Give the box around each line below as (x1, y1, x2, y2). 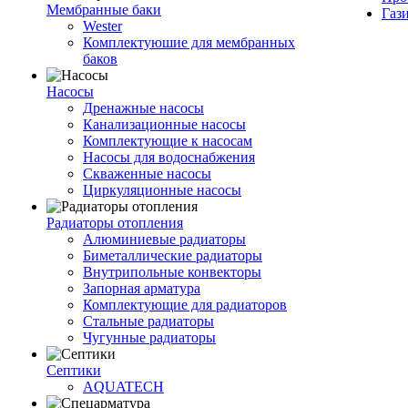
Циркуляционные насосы (83, 182, 241, 198)
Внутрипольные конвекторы (83, 264, 261, 280)
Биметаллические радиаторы (83, 248, 262, 263)
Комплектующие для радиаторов (83, 297, 287, 312)
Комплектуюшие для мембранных (83, 35, 295, 50)
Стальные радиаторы (83, 313, 214, 329)
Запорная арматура (83, 280, 200, 296)
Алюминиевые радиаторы (83, 231, 246, 247)
